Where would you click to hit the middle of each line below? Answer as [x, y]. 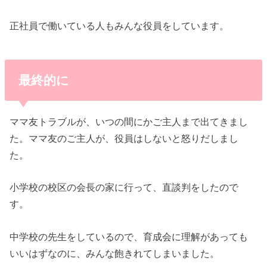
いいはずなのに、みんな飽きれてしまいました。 [115, 253]
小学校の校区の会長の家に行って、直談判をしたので [124, 187]
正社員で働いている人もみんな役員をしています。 [119, 25]
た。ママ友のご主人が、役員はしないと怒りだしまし [124, 138]
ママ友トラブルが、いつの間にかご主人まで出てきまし [129, 121]
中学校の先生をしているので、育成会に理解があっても [129, 236]
